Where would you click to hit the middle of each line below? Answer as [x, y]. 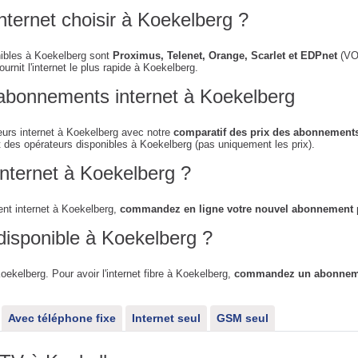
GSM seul [243, 318]
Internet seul [166, 318]
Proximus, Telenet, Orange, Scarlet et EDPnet [225, 56]
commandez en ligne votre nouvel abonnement [236, 209]
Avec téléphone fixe [62, 318]
